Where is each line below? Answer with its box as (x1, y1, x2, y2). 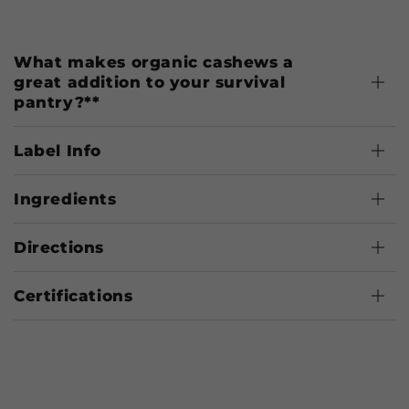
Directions (14, 237, 104, 257)
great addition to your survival (14, 72, 286, 91)
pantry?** (14, 92, 100, 111)
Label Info (14, 141, 101, 160)
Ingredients (14, 189, 117, 208)
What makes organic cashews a (14, 52, 294, 71)
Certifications (14, 286, 133, 305)
